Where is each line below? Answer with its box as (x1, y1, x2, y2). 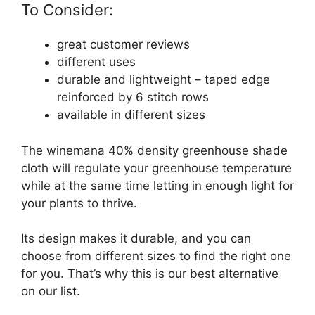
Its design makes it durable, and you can (21, 231, 251, 246)
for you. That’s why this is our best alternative (21, 266, 278, 281)
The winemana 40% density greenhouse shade (21, 143, 288, 157)
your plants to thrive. (21, 195, 137, 210)
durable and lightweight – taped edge (57, 72, 270, 87)
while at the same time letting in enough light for (21, 178, 294, 193)
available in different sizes (57, 108, 205, 122)
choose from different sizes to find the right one (21, 249, 291, 264)
